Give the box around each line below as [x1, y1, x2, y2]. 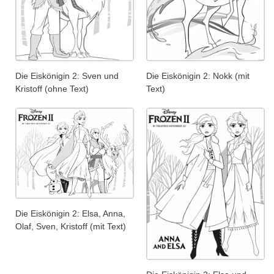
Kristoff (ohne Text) [15, 84, 89, 94]
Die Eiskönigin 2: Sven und [15, 71, 119, 81]
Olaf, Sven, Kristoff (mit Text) [15, 221, 126, 231]
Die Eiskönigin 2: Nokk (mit [146, 71, 250, 81]
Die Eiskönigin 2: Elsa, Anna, [15, 208, 125, 218]
